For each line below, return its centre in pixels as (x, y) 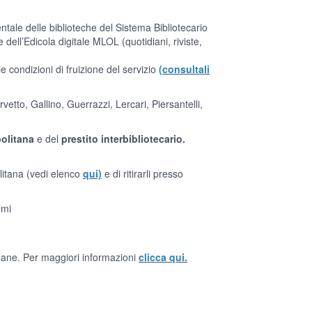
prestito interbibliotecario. (122, 139)
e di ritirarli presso (142, 173)
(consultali (184, 69)
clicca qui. (163, 257)
